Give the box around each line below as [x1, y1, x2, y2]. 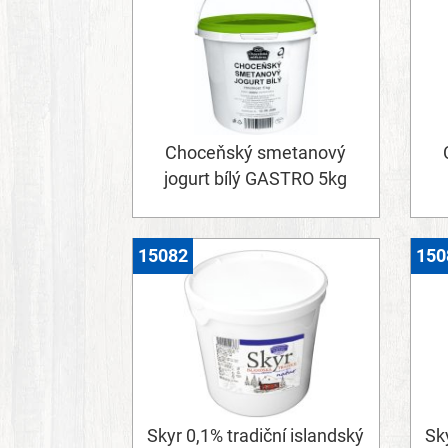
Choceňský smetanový [165, 142, 347, 163]
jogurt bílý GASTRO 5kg [164, 168, 348, 189]
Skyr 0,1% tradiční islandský [147, 425, 365, 446]
